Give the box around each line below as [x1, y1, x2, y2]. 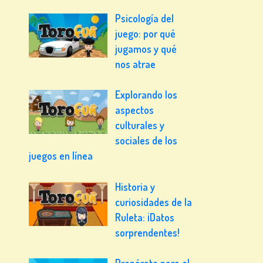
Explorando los [115, 88, 178, 102]
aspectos [115, 103, 154, 117]
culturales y [115, 119, 165, 132]
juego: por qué [115, 26, 176, 40]
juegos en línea [29, 149, 93, 163]
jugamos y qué [115, 42, 177, 55]
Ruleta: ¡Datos [115, 210, 175, 224]
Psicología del [115, 11, 174, 25]
